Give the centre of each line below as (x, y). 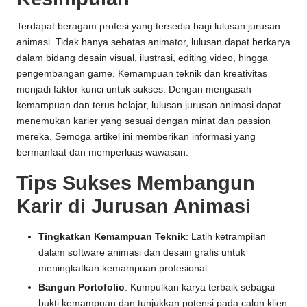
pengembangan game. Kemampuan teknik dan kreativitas (142, 74)
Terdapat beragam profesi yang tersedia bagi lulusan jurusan (148, 27)
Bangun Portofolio (82, 288)
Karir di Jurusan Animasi (134, 207)
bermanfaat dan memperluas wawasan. (102, 153)
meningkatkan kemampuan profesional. (124, 269)
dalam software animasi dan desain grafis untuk (142, 253)
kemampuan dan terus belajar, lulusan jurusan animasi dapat (149, 106)
